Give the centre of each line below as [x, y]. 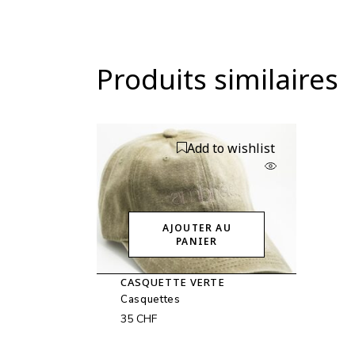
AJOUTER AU [197, 228]
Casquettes [151, 300]
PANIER [197, 242]
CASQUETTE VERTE [173, 282]
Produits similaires [218, 78]
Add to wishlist [231, 148]
